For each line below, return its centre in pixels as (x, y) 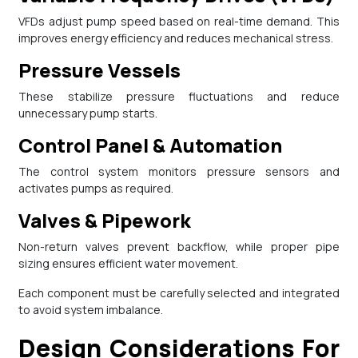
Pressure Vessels (106, 70)
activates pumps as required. (96, 189)
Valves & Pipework (111, 221)
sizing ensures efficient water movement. (129, 264)
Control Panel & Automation (158, 145)
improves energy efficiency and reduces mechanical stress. (176, 38)
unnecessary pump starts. (88, 113)
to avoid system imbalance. (91, 310)
